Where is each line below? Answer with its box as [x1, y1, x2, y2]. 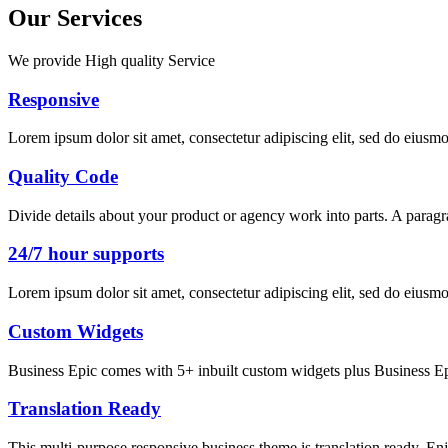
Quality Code [8, 166, 118, 187]
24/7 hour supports [8, 243, 164, 265]
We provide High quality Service [8, 51, 215, 69]
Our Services [8, 4, 142, 31]
